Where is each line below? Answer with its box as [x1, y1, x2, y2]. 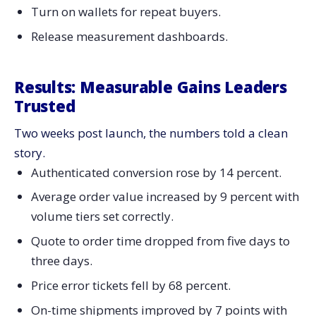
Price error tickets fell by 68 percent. [30, 277, 231, 294]
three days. [30, 253, 92, 269]
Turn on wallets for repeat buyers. [30, 3, 221, 20]
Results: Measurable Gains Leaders [14, 75, 287, 97]
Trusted [14, 95, 75, 116]
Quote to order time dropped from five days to [30, 233, 290, 250]
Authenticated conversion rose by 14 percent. [30, 164, 281, 181]
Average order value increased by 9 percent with [30, 188, 299, 205]
